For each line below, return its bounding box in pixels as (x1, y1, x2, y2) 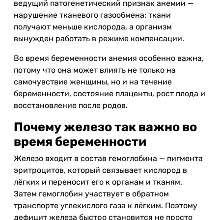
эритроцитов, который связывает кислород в (14, 165, 187, 175)
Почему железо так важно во (14, 119, 197, 134)
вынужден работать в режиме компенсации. (14, 34, 184, 43)
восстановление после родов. (14, 101, 128, 110)
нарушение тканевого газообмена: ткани (14, 10, 171, 20)
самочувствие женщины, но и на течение (14, 77, 172, 86)
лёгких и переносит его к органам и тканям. (14, 177, 182, 187)
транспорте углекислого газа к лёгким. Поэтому (14, 201, 197, 210)
